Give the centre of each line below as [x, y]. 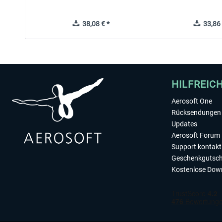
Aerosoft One [192, 101]
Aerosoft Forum [196, 135]
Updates [184, 124]
